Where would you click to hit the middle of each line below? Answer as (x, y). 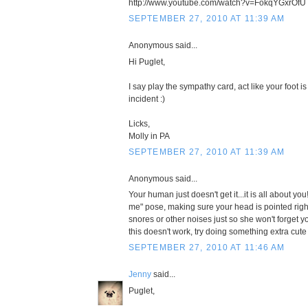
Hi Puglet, (147, 62)
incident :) (147, 99)
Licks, (139, 123)
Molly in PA (149, 136)
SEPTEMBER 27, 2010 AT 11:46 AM (207, 248)
